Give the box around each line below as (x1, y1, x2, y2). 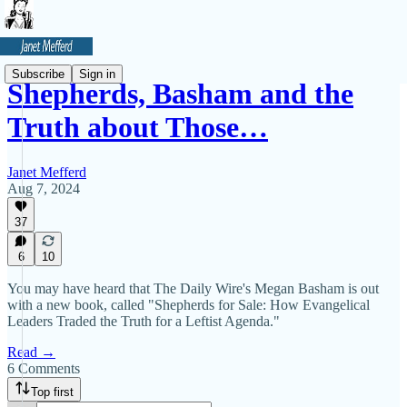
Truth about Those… (7, 111, 268, 144)
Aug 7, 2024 (7, 180, 80, 196)
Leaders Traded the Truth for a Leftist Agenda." (7, 313, 280, 329)
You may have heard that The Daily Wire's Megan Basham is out (7, 281, 379, 296)
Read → (7, 344, 55, 360)
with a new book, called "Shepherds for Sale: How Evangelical (7, 297, 370, 313)
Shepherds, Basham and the (7, 77, 353, 111)
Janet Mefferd (7, 164, 86, 180)
